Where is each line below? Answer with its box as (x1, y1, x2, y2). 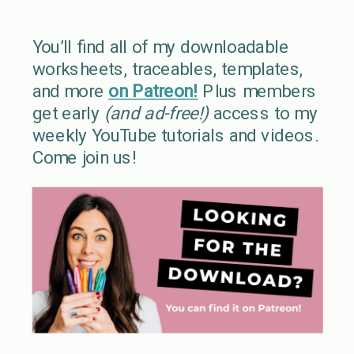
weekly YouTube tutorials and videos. (32, 125, 318, 147)
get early (32, 103, 100, 125)
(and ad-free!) (100, 103, 214, 125)
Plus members (198, 81, 317, 103)
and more (32, 81, 109, 103)
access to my (213, 103, 318, 125)
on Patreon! (108, 81, 198, 103)
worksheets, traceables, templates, (32, 58, 303, 81)
